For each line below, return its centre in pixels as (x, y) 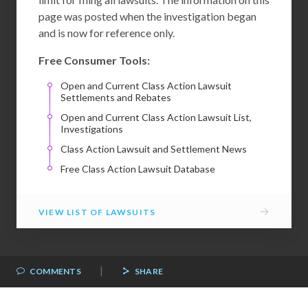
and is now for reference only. (107, 32)
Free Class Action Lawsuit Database (138, 168)
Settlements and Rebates (116, 97)
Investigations (92, 129)
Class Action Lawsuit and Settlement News (154, 148)
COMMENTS (55, 271)
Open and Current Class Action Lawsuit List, (156, 117)
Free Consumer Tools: (94, 60)
